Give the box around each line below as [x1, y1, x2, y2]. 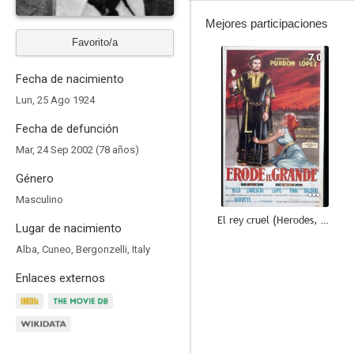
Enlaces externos [16, 271, 105, 285]
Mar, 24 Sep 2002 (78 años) [16, 144, 139, 156]
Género [16, 171, 54, 186]
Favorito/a [72, 36, 118, 48]
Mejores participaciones [205, 17, 328, 30]
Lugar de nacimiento [16, 221, 122, 235]
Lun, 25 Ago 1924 [16, 94, 95, 106]
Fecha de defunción [16, 122, 119, 136]
